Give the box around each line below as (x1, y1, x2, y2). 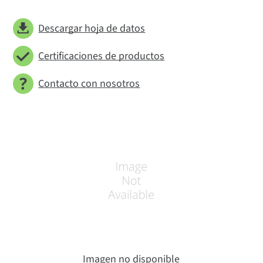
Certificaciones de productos (38, 48, 165, 63)
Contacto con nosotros (38, 76, 140, 91)
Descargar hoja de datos (38, 21, 146, 36)
